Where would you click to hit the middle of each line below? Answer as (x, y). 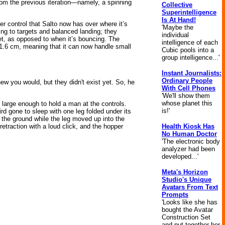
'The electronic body (191, 141)
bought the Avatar (187, 210)
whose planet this (187, 103)
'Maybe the (178, 27)
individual (175, 35)
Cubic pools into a (188, 50)
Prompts (175, 195)
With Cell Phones (189, 88)
